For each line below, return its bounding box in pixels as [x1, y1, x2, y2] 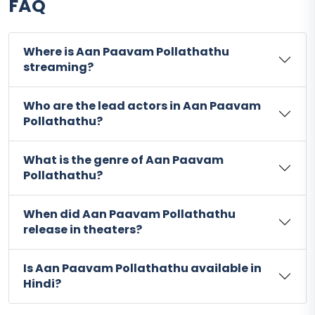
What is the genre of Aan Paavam [23, 152, 224, 169]
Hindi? [23, 276, 61, 292]
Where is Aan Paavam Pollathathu [23, 44, 229, 60]
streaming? [23, 59, 94, 76]
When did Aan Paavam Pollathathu [23, 206, 236, 223]
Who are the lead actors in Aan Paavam [23, 98, 261, 115]
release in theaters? [23, 221, 142, 238]
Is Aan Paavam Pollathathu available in [23, 260, 262, 277]
